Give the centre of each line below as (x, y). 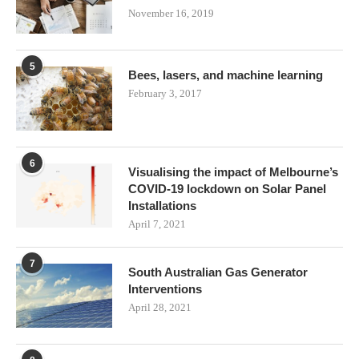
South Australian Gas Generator (218, 272)
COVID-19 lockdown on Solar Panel (227, 188)
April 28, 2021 (160, 307)
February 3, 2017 (165, 93)
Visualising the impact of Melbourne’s (233, 171)
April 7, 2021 (157, 224)
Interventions (165, 288)
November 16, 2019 (171, 13)
